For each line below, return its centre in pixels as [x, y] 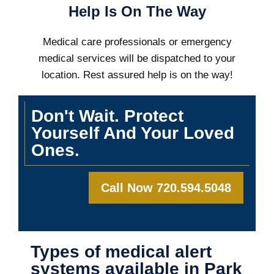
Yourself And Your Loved [133, 133]
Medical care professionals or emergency [137, 42]
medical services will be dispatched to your [137, 58]
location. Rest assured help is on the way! [137, 75]
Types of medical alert [121, 252]
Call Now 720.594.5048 [166, 187]
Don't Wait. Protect [107, 116]
